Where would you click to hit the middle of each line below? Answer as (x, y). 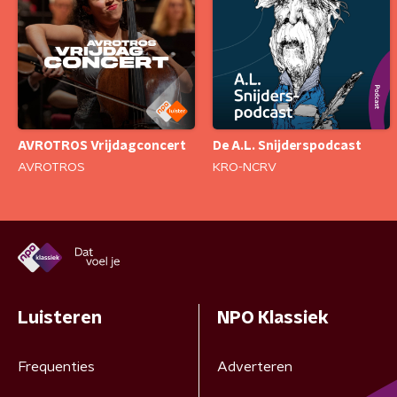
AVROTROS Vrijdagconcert (102, 146)
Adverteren (254, 367)
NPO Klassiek (272, 319)
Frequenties (56, 367)
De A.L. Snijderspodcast (287, 146)
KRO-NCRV (245, 167)
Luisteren (60, 319)
